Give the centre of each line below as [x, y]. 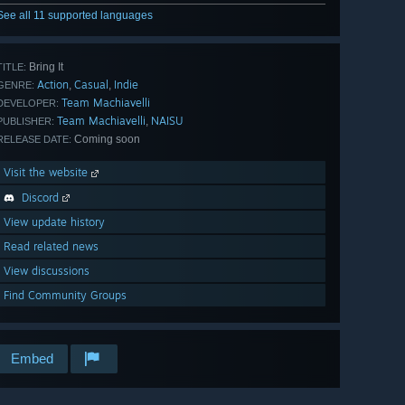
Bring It [45, 66]
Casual [91, 84]
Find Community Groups [65, 295]
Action [53, 84]
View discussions [47, 270]
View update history [54, 221]
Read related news [51, 246]
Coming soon [106, 139]
